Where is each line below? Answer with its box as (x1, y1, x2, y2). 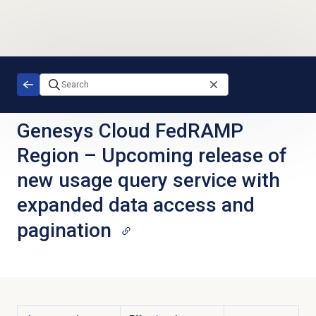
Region (16, 143, 79, 167)
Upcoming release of (101, 143, 287, 167)
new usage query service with (16, 168, 280, 192)
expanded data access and (16, 193, 255, 217)
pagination (16, 218, 111, 242)
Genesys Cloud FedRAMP (16, 119, 243, 142)
